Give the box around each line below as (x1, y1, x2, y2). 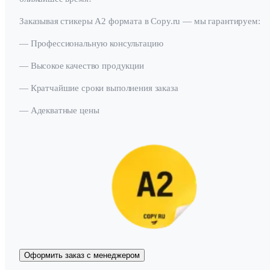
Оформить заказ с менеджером (24, 250, 140, 260)
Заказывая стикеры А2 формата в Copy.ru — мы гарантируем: (19, 16, 260, 26)
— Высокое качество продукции (19, 60, 144, 71)
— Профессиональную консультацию (19, 38, 163, 48)
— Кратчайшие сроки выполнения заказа (19, 83, 178, 93)
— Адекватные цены (19, 105, 99, 115)
